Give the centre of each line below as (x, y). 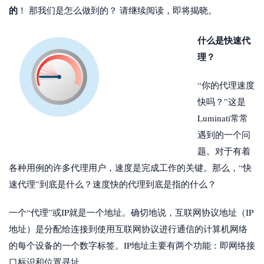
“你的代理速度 (226, 85)
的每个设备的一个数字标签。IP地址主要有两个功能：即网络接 (132, 245)
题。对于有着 (224, 151)
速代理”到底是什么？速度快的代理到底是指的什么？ (113, 184)
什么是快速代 (224, 40)
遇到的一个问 (224, 134)
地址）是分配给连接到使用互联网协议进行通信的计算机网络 (128, 228)
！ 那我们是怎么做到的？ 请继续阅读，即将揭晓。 (117, 10)
